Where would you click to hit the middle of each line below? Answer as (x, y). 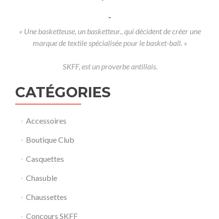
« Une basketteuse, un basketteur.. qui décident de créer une (110, 31)
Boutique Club (50, 139)
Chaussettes (46, 197)
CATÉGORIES (63, 92)
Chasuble (41, 177)
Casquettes (45, 158)
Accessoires (46, 120)
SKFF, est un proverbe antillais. (110, 66)
